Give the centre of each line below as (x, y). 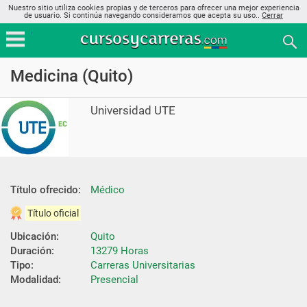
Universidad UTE (133, 110)
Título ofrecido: (46, 189)
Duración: (32, 250)
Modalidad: (36, 279)
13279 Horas (120, 250)
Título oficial (53, 213)
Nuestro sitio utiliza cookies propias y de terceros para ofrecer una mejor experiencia (153, 8)
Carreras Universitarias (143, 265)
